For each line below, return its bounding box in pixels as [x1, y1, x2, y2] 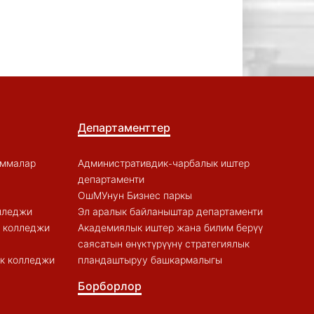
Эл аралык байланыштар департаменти [77, 205, 263, 218]
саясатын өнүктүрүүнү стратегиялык [77, 237, 250, 250]
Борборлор [77, 278, 142, 293]
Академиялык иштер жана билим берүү [77, 221, 263, 234]
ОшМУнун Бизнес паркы [77, 189, 192, 202]
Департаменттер [77, 120, 170, 135]
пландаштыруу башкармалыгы [77, 253, 222, 266]
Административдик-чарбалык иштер [77, 156, 250, 170]
